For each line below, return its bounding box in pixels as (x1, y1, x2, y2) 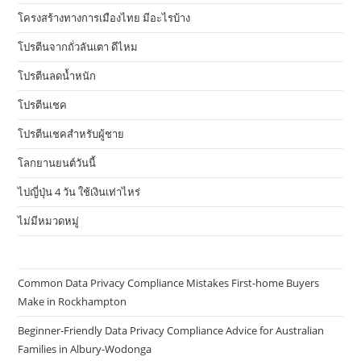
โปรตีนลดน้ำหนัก (18, 68, 97, 84)
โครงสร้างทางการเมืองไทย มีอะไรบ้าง (18, 10, 191, 26)
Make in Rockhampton (18, 294, 127, 309)
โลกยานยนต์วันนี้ (18, 156, 97, 171)
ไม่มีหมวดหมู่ (18, 214, 80, 229)
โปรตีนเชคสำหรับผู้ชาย (18, 127, 125, 142)
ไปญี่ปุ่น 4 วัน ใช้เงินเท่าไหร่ (18, 185, 141, 200)
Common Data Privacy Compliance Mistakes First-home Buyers (18, 276, 320, 291)
